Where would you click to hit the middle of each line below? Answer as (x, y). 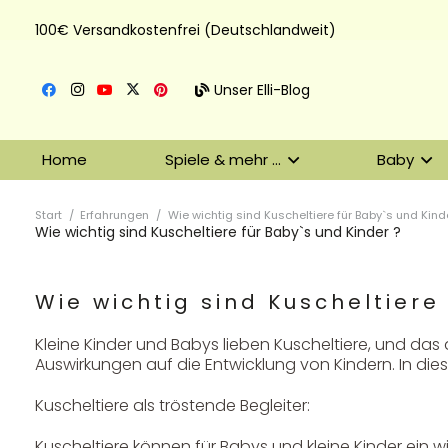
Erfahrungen (115, 215)
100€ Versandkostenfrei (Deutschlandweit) (185, 29)
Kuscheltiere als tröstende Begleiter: (172, 405)
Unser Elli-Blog (262, 89)
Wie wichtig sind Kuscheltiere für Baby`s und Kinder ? (218, 232)
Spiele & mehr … (222, 159)
